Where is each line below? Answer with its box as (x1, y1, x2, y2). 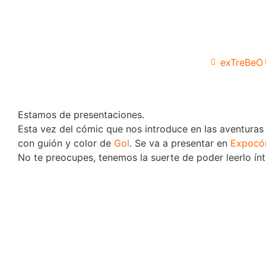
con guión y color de (18, 137, 114, 149)
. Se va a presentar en (129, 137, 230, 149)
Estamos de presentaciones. (18, 108, 144, 121)
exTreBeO (220, 56, 263, 68)
